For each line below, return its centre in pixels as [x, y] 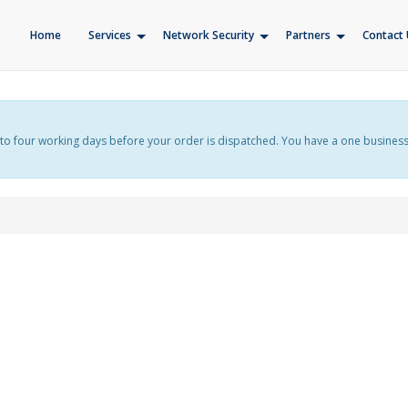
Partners [308, 35]
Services [110, 35]
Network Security [209, 35]
